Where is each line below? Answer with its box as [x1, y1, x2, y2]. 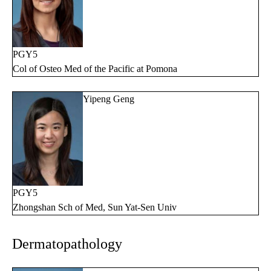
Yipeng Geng [83, 94, 134, 105]
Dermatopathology [12, 235, 122, 252]
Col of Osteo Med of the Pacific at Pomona [13, 64, 177, 74]
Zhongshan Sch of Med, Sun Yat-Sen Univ [13, 201, 177, 212]
